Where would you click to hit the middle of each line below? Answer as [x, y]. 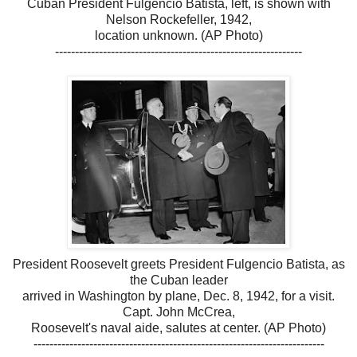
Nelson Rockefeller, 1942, [178, 19]
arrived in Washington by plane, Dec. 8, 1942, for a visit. [178, 296]
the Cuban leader [178, 280]
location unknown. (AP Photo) [178, 35]
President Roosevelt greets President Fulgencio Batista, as [178, 264]
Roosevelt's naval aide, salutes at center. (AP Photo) [178, 328]
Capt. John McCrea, [178, 312]
